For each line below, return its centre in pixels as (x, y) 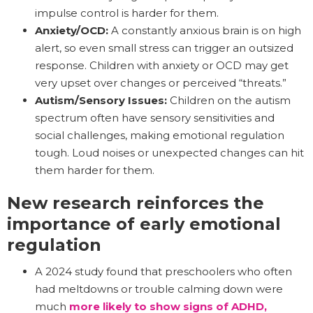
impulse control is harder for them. (127, 13)
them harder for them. (95, 170)
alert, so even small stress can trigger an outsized (164, 48)
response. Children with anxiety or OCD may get (162, 65)
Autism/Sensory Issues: (101, 100)
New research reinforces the (136, 203)
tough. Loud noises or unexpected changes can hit (169, 152)
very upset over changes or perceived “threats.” (161, 82)
